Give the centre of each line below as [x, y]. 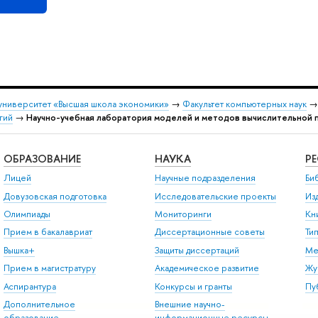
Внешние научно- [190, 304]
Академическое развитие [207, 268]
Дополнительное [39, 304]
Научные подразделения [205, 178]
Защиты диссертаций [197, 250]
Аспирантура [29, 286]
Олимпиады [27, 214]
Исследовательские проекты [215, 196]
